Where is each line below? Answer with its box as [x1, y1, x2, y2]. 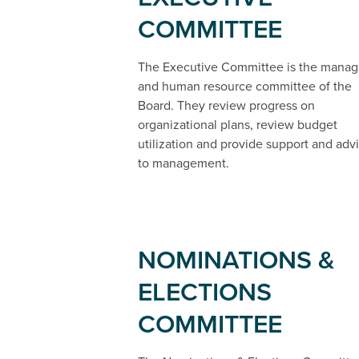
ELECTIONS [138, 272, 272, 312]
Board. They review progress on [138, 96, 315, 115]
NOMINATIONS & [138, 240, 335, 280]
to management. [138, 154, 229, 173]
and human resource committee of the [138, 77, 352, 96]
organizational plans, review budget [138, 115, 337, 135]
